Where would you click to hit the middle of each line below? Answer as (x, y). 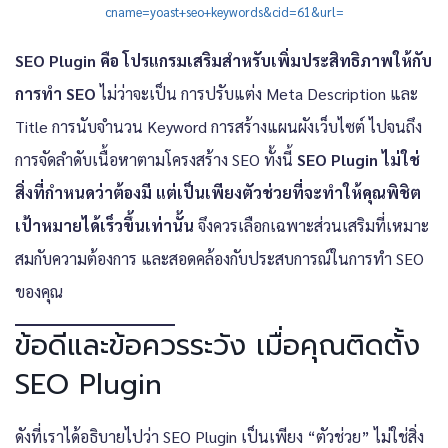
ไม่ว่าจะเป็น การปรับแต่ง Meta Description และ (257, 93)
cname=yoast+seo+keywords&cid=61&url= (224, 11)
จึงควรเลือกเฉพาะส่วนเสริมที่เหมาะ (311, 225)
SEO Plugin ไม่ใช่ (358, 159)
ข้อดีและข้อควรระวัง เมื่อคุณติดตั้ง (217, 345)
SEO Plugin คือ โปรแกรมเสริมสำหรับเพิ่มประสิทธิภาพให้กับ (223, 60)
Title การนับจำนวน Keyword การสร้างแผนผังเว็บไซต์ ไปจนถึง (218, 126)
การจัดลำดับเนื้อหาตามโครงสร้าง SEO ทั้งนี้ (156, 159)
